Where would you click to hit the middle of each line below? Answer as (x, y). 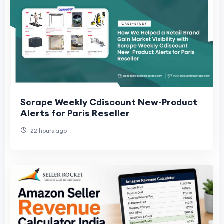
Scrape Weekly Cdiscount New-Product (109, 102)
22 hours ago (48, 131)
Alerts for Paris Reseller (75, 113)
